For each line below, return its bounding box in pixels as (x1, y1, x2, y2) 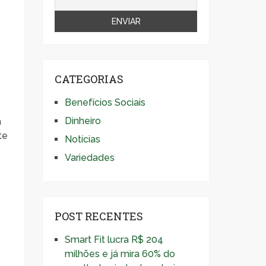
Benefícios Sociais (65, 97, 145, 108)
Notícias (65, 134, 100, 145)
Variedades (65, 152, 115, 163)
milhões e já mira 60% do (65, 248, 175, 259)
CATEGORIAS (55, 72, 123, 86)
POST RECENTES (55, 209, 143, 223)
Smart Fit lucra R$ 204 (65, 234, 163, 245)
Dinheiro (65, 115, 101, 126)
